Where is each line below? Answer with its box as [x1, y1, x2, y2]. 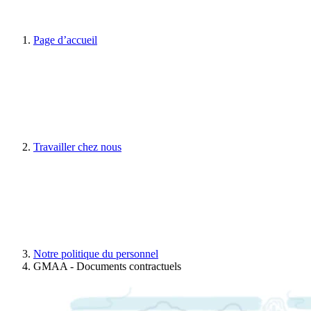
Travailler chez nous [33, 141, 121, 153]
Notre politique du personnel [33, 248, 158, 260]
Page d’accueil [33, 34, 97, 46]
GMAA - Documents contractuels [33, 260, 181, 272]
